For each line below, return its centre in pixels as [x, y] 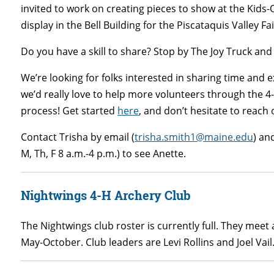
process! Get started [69, 110]
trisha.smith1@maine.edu [194, 137]
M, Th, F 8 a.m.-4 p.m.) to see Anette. [104, 153]
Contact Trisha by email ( [78, 137]
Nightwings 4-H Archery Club [106, 195]
